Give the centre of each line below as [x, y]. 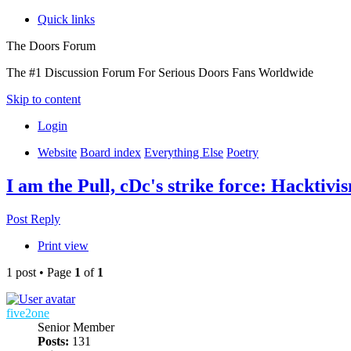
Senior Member [76, 327]
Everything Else [184, 152]
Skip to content [43, 99]
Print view [63, 245]
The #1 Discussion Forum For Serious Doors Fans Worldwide [160, 72]
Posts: [53, 341]
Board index [110, 152]
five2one [28, 313]
